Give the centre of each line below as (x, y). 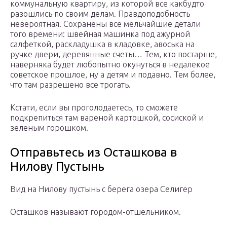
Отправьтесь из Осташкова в (93, 153)
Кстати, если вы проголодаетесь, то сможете (94, 108)
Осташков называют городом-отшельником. (96, 212)
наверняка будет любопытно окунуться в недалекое (110, 65)
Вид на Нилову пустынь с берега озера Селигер (101, 189)
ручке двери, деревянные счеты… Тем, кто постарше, (113, 54)
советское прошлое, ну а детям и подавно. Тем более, (113, 75)
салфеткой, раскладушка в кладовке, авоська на (102, 44)
